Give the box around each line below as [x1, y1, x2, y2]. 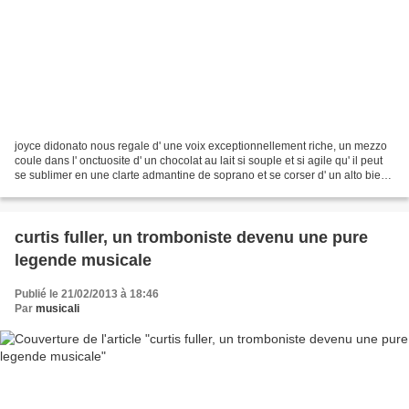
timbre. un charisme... [15, 183, 121, 196]
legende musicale [15, 250, 152, 269]
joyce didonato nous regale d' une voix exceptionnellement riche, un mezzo [15, 139, 387, 152]
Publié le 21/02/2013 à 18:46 [15, 287, 159, 300]
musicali [36, 301, 79, 315]
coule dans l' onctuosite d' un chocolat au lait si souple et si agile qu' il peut [15, 153, 383, 167]
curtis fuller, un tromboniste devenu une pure [15, 227, 368, 246]
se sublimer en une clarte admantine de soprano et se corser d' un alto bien [15, 168, 387, 182]
